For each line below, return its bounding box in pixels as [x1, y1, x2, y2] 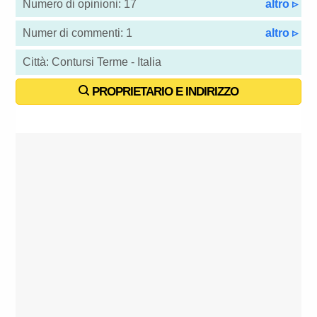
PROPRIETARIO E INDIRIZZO [89, 85, 238, 99]
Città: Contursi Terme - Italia [23, 56, 162, 69]
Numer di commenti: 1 [23, 27, 133, 40]
